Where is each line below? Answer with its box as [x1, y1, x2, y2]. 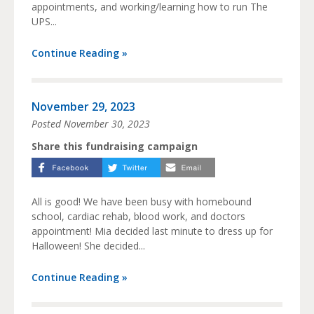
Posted [32, 117, 64, 131]
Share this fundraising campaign [32, 139, 198, 153]
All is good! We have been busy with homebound [32, 195, 252, 209]
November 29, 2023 [32, 99, 135, 115]
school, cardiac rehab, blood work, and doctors [32, 210, 245, 224]
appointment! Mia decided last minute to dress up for [32, 224, 273, 238]
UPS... [32, 15, 57, 29]
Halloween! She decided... [32, 239, 145, 253]
